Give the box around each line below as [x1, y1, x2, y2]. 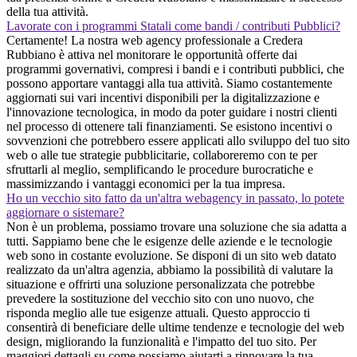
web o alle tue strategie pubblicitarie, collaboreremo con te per [6, 147, 317, 162]
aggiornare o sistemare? [6, 205, 124, 219]
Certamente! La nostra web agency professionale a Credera [6, 33, 303, 47]
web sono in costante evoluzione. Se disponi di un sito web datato [6, 248, 336, 262]
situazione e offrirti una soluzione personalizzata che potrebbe [6, 277, 315, 291]
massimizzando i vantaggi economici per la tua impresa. [6, 176, 285, 190]
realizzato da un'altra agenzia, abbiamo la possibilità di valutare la [6, 262, 333, 277]
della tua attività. [6, 4, 88, 18]
